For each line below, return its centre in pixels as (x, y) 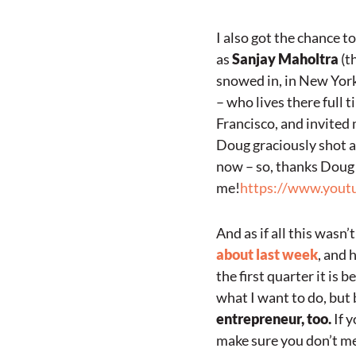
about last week (267, 254)
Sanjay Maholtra (285, 59)
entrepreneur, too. (274, 319)
